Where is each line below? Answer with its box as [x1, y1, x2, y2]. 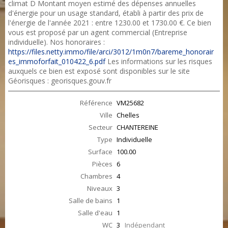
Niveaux [87, 184, 112, 193]
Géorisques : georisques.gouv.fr [8, 76, 111, 85]
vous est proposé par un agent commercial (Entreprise [8, 27, 187, 37]
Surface [88, 147, 112, 156]
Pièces [92, 159, 112, 168]
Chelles [117, 110, 139, 120]
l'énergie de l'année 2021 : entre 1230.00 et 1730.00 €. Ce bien [8, 18, 211, 27]
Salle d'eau [78, 208, 112, 217]
